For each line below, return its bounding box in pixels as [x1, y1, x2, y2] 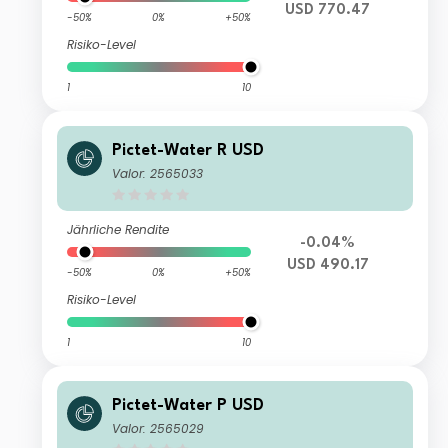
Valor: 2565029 [112, 420, 205, 438]
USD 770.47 [285, 3, 371, 19]
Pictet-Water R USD [112, 142, 265, 160]
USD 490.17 [286, 258, 369, 274]
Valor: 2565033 [112, 165, 204, 183]
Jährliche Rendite [67, 221, 170, 239]
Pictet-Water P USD [112, 397, 265, 415]
